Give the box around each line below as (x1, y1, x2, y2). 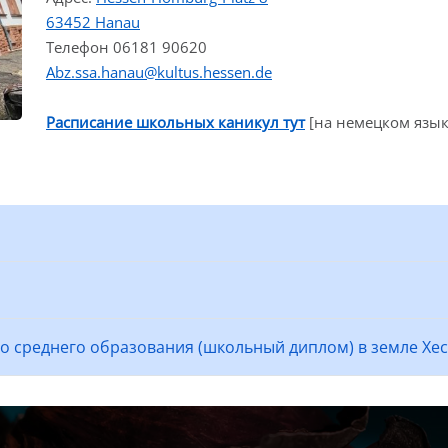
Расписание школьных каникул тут (46, 112, 305, 132)
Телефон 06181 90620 (46, 37, 207, 57)
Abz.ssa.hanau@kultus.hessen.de (46, 62, 272, 82)
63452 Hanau (46, 12, 140, 32)
